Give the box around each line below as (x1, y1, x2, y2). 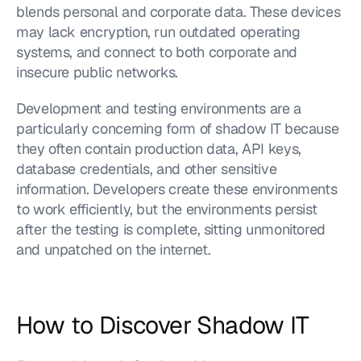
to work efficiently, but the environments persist (16, 200, 317, 218)
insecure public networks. (16, 63, 178, 81)
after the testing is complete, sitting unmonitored (16, 220, 326, 239)
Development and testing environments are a (16, 99, 301, 118)
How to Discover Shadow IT (16, 309, 309, 341)
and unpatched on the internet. (16, 240, 211, 259)
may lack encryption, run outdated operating (16, 23, 301, 41)
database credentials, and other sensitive (16, 160, 277, 178)
